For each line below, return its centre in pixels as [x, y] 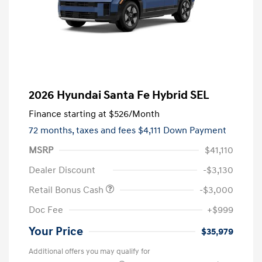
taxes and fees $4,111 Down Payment [151, 131]
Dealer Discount [62, 170]
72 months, [52, 131]
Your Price [56, 232]
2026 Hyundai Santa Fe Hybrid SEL [119, 96]
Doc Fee [46, 210]
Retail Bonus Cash [67, 190]
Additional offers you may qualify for [89, 252]
